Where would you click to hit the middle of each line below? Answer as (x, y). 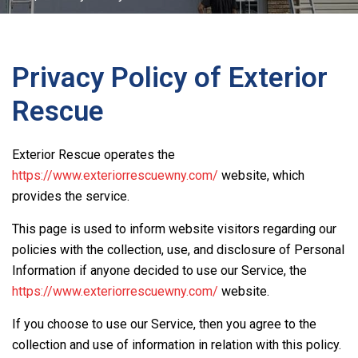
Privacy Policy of (120, 78)
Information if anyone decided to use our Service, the (159, 270)
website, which (261, 175)
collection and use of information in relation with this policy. (177, 345)
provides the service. (71, 196)
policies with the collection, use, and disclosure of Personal (178, 250)
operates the (138, 155)
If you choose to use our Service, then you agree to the (164, 324)
